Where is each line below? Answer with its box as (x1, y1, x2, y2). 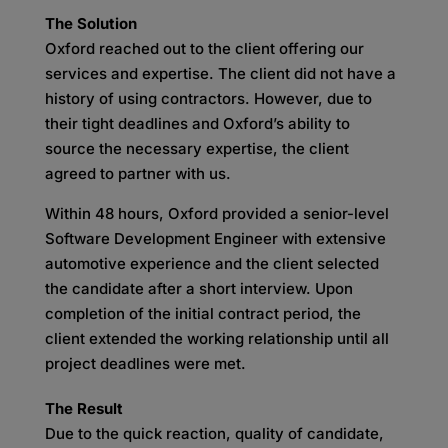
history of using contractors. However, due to (44, 89, 372, 108)
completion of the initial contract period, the (44, 304, 361, 323)
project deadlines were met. (44, 354, 246, 373)
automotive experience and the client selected (44, 254, 379, 273)
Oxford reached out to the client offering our (44, 39, 364, 58)
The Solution (44, 14, 137, 33)
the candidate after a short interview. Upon (44, 279, 353, 298)
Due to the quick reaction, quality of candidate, (44, 424, 384, 443)
